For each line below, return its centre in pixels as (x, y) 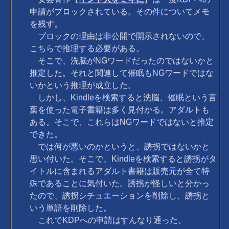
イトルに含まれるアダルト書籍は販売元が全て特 (120, 171)
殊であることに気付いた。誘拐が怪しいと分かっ (120, 184)
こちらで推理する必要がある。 (87, 49)
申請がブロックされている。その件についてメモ (120, 12)
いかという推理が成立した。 (83, 85)
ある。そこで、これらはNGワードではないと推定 (122, 122)
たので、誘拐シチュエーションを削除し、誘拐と (120, 196)
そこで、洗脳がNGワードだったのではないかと (122, 61)
